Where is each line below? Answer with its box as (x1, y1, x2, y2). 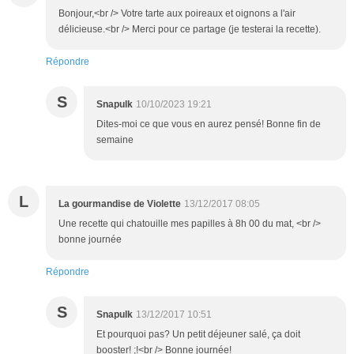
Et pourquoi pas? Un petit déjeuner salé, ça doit (96, 329, 300, 341)
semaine (96, 134, 134, 146)
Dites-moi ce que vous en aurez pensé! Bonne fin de (96, 119, 321, 130)
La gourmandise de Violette (58, 198, 181, 210)
